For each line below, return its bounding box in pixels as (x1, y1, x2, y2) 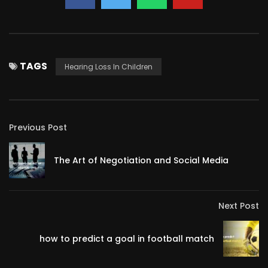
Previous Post (9, 121, 67, 133)
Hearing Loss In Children (65, 62, 153, 72)
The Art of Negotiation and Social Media (54, 154, 229, 166)
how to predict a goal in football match (39, 233, 214, 245)
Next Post (218, 200, 259, 212)
